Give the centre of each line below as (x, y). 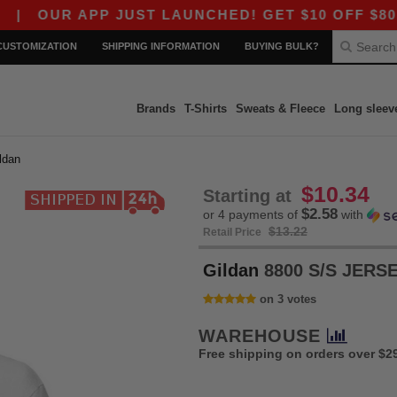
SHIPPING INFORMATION (161, 46)
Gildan (231, 270)
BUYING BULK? (282, 46)
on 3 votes (288, 299)
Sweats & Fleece (280, 109)
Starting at (250, 196)
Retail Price (234, 232)
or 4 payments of (252, 214)
